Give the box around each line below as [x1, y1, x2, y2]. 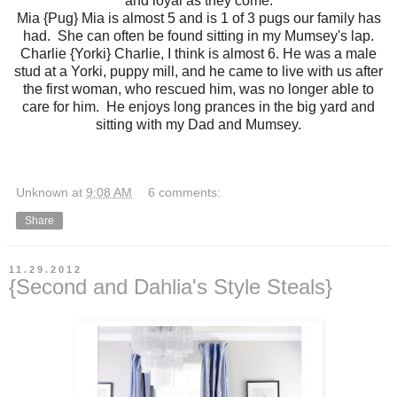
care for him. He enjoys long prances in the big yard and [22, 99, 375, 115]
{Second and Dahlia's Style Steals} [9, 275, 332, 300]
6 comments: [148, 185, 222, 200]
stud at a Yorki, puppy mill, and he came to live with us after [14, 64, 383, 80]
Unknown [16, 185, 68, 200]
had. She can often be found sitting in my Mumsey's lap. [23, 28, 374, 44]
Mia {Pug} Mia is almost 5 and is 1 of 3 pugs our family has [16, 11, 381, 27]
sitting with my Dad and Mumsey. [96, 117, 301, 133]
